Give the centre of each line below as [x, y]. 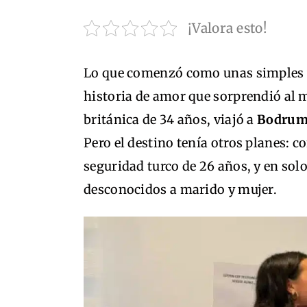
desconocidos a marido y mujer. [180, 189]
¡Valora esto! [228, 28]
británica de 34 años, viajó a [171, 120]
